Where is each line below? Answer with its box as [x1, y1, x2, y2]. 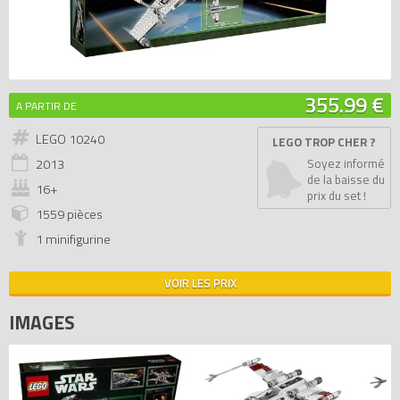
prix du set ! [307, 187, 366, 204]
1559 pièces [36, 204, 103, 224]
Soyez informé [307, 154, 385, 172]
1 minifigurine [36, 229, 111, 249]
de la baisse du [307, 171, 385, 188]
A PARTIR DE [16, 97, 77, 114]
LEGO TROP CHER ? [272, 133, 376, 151]
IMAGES [9, 308, 75, 337]
